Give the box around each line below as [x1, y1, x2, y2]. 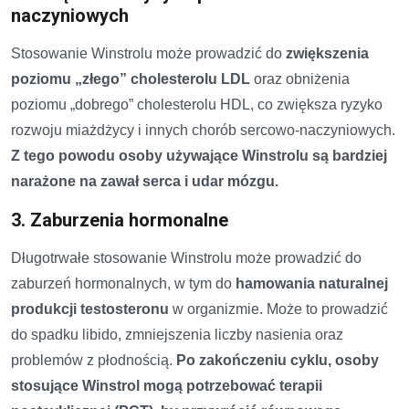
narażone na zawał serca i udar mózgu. [11, 173, 278, 189]
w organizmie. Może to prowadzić [169, 300, 388, 317]
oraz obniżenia [250, 70, 350, 87]
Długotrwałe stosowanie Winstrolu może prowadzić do [11, 249, 362, 266]
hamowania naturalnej [236, 275, 388, 291]
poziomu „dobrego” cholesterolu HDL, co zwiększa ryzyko [11, 96, 383, 112]
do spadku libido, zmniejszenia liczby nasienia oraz [11, 326, 343, 342]
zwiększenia [286, 45, 369, 61]
